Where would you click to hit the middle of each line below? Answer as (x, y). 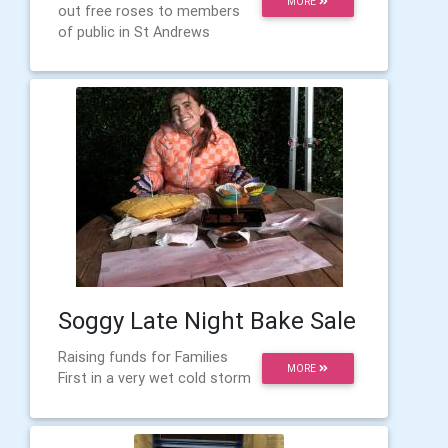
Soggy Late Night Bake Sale (207, 320)
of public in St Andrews (134, 32)
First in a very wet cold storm (154, 378)
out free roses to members (149, 11)
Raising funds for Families (143, 357)
